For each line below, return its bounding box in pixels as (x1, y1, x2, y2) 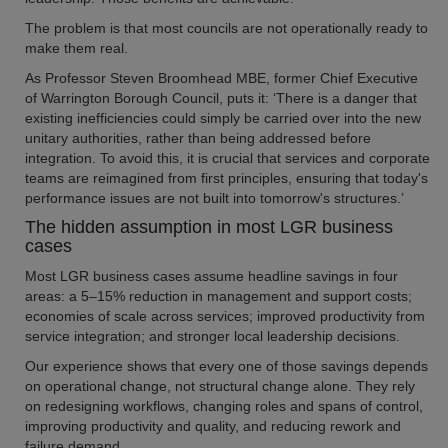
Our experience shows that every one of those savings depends (25, 358, 428, 374)
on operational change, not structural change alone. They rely (25, 378, 415, 394)
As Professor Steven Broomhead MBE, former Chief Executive (25, 70, 418, 86)
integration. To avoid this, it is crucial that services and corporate (25, 150, 430, 166)
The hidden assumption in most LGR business (25, 217, 393, 237)
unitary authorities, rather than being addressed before (25, 130, 371, 146)
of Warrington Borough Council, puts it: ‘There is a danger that (25, 90, 417, 106)
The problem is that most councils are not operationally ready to (25, 20, 428, 36)
